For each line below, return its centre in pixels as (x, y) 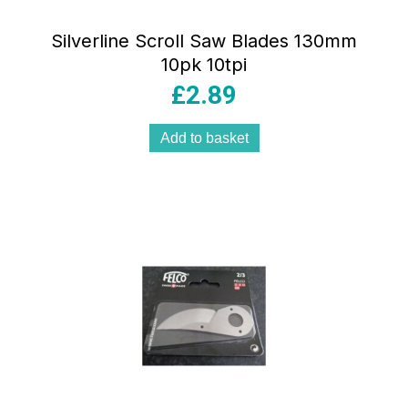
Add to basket (204, 138)
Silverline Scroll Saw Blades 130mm (204, 41)
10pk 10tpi (204, 65)
